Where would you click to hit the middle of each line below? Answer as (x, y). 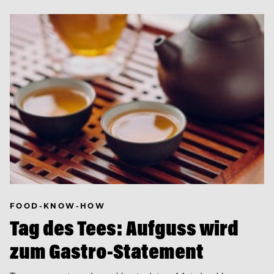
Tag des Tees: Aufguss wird (124, 228)
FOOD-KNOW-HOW (58, 206)
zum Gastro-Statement (107, 251)
